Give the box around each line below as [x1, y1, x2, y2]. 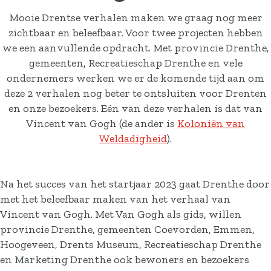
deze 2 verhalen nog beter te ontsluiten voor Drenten [4, 87, 267, 100]
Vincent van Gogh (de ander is [26, 117, 177, 130]
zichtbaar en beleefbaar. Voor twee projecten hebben [8, 26, 263, 39]
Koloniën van [177, 117, 245, 130]
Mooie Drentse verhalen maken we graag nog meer [8, 11, 263, 24]
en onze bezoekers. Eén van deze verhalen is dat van [8, 102, 263, 115]
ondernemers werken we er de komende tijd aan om [7, 71, 264, 85]
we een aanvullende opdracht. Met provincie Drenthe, [2, 41, 269, 54]
